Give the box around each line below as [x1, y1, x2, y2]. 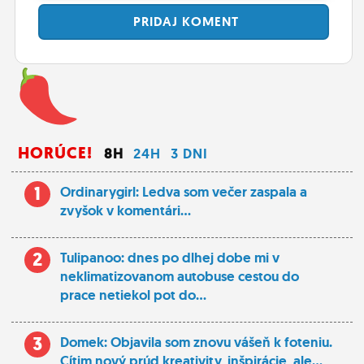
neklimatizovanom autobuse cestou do [60, 267, 299, 285]
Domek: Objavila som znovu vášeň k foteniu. [60, 333, 332, 351]
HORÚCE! [18, 141, 93, 164]
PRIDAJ [128, 12, 178, 30]
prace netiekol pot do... [60, 286, 206, 304]
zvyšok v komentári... [60, 201, 191, 219]
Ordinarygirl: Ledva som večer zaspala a [60, 183, 307, 201]
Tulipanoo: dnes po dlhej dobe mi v [60, 249, 279, 266]
